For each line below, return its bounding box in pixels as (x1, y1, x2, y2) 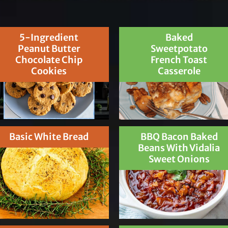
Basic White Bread (9, 131, 89, 143)
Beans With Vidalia (138, 142, 220, 154)
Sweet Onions (148, 153, 210, 165)
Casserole (157, 65, 201, 77)
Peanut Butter (17, 43, 80, 55)
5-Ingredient (19, 32, 79, 44)
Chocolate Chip (15, 54, 83, 66)
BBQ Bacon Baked (140, 131, 218, 143)
